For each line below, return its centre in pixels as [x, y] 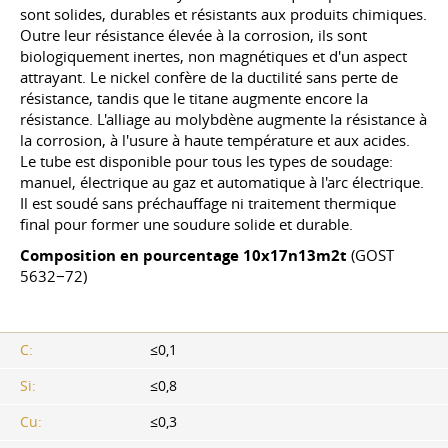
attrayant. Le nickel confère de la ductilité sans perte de [209, 77]
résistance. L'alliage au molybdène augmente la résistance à [223, 119]
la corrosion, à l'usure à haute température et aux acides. [215, 140]
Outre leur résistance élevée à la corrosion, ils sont [193, 35]
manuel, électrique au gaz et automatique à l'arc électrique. [222, 182]
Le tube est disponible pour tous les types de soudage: [206, 161]
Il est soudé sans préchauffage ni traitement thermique [208, 203]
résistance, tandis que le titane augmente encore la [194, 98]
